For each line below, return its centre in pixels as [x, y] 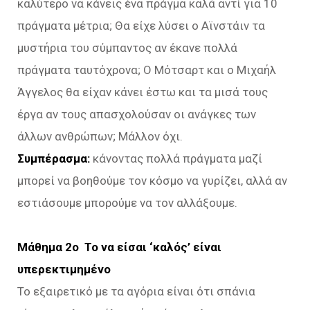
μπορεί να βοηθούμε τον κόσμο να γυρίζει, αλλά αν [152, 181]
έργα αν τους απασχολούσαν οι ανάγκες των [137, 114]
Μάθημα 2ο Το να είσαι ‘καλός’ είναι [119, 247]
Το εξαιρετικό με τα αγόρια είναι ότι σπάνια [136, 291]
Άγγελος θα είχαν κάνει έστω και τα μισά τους [143, 92]
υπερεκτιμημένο [64, 269]
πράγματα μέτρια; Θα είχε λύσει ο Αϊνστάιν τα [141, 26]
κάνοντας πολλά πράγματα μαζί [176, 158]
